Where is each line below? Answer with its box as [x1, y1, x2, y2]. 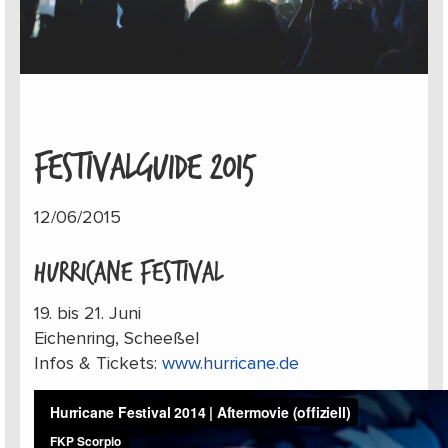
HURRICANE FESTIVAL [33, 255, 224, 289]
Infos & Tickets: [33, 355, 162, 374]
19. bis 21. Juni [33, 305, 141, 324]
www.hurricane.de [161, 355, 299, 374]
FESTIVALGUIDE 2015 [33, 147, 255, 190]
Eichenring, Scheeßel [33, 330, 199, 349]
